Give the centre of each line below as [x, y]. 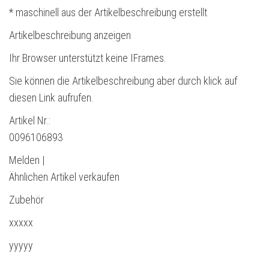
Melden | [27, 160]
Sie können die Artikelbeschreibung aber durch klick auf [123, 80]
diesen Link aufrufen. [51, 97]
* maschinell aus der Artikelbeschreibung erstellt [108, 12]
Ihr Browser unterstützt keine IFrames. [88, 58]
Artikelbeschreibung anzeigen [70, 35]
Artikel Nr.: [30, 120]
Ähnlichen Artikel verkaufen [64, 177]
